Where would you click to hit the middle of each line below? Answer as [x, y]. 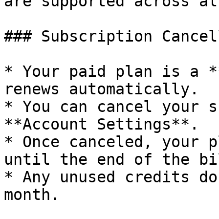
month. [32, 195]
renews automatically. [101, 89]
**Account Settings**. [101, 124]
